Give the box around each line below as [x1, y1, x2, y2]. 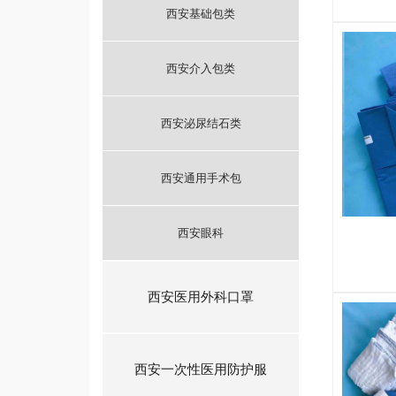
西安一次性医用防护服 [134, 362, 268, 377]
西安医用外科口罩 [148, 290, 255, 304]
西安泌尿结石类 [160, 117, 241, 130]
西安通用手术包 [160, 171, 241, 185]
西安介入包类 [166, 62, 236, 75]
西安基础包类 [166, 7, 236, 20]
